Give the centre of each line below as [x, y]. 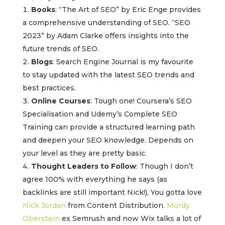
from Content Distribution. [116, 206]
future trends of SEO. [61, 49]
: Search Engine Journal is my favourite [123, 62]
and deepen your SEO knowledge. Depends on [108, 140]
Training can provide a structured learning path [108, 127]
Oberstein [42, 219]
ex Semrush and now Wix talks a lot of [131, 219]
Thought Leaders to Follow [83, 166]
